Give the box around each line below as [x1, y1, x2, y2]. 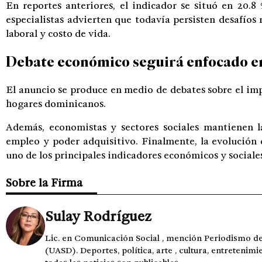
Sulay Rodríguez [45, 207, 151, 225]
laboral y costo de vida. [6, 27, 111, 40]
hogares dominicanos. [6, 97, 106, 110]
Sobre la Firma [6, 175, 82, 189]
